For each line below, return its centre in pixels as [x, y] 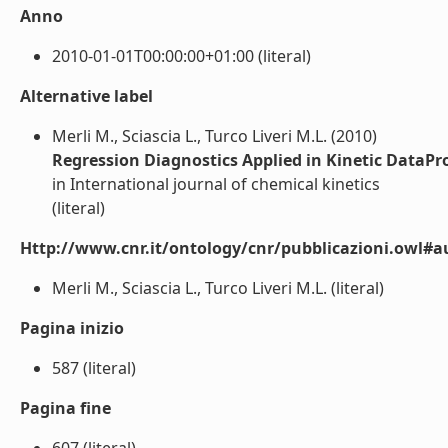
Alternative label [86, 96]
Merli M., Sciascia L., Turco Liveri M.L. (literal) [218, 288]
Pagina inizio [72, 328]
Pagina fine [65, 408]
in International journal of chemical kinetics [216, 184]
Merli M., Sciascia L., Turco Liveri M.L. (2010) [214, 136]
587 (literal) [94, 368]
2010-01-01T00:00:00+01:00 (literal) [181, 56]
